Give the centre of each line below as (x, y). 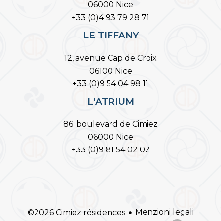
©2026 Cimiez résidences (76, 212)
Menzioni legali (164, 212)
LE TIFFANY (110, 35)
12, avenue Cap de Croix (110, 58)
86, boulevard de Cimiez (110, 124)
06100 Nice (110, 71)
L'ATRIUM (110, 101)
